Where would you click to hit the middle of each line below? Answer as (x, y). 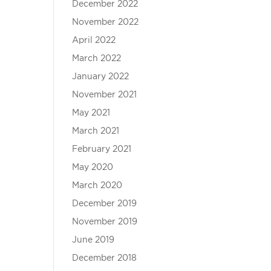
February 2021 (102, 149)
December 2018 (105, 258)
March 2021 (96, 131)
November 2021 (105, 95)
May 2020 (93, 168)
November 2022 (106, 22)
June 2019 (93, 240)
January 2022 (101, 77)
